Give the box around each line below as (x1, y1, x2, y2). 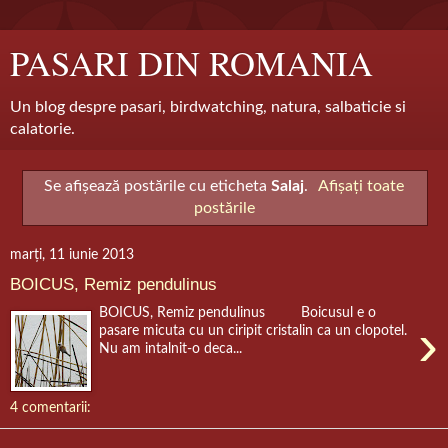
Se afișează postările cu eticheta (43, 177, 271, 194)
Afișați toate (318, 177, 405, 194)
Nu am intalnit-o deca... (99, 340, 243, 356)
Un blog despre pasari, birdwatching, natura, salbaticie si (10, 99, 406, 115)
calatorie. (10, 121, 75, 137)
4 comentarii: (10, 399, 91, 415)
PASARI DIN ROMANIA (10, 40, 373, 86)
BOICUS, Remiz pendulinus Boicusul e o (99, 304, 377, 320)
